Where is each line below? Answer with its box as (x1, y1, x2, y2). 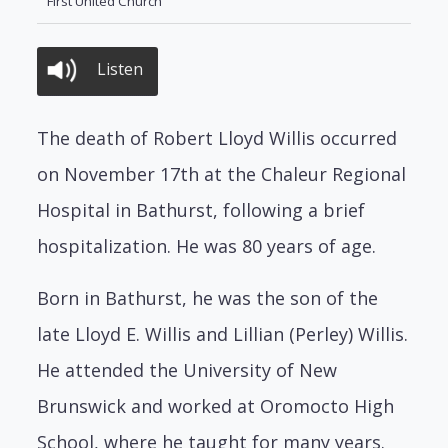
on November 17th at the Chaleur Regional (37, 161, 407, 186)
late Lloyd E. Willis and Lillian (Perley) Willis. (37, 321, 409, 346)
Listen (97, 57, 144, 80)
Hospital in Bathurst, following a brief (37, 197, 366, 222)
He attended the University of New (37, 357, 338, 382)
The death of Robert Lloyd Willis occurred (37, 125, 398, 150)
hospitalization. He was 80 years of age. (37, 233, 377, 258)
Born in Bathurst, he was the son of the (37, 285, 379, 310)
